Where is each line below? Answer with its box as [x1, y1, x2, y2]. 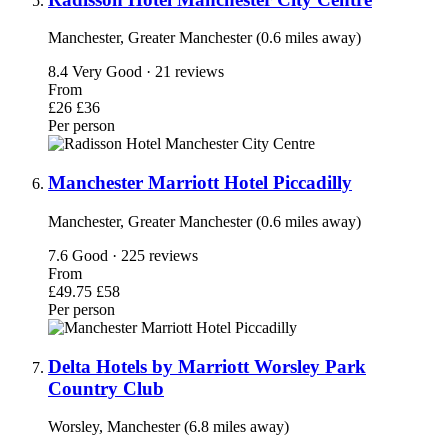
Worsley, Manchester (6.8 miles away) [48, 418, 289, 436]
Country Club [48, 377, 164, 399]
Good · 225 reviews [72, 246, 198, 264]
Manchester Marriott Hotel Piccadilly [48, 172, 352, 194]
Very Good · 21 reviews [72, 63, 224, 81]
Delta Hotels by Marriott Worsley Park [48, 355, 366, 377]
